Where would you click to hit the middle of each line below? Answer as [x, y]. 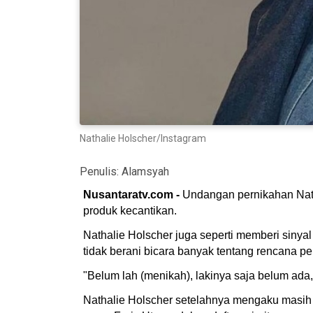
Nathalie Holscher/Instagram [143, 138]
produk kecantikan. [130, 210]
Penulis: [101, 171]
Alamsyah [145, 171]
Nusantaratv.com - [133, 194]
